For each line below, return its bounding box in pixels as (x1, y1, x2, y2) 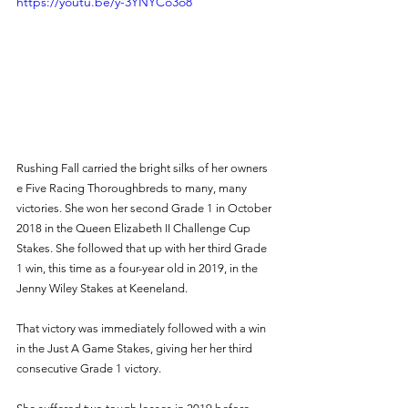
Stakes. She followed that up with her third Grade (16, 240, 270, 255)
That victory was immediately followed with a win (16, 321, 269, 335)
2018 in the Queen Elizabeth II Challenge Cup (16, 220, 253, 235)
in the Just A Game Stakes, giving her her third (16, 341, 255, 355)
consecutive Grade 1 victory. (16, 361, 164, 375)
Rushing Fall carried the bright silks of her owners (16, 160, 270, 175)
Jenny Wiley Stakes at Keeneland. (16, 280, 190, 295)
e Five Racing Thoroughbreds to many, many (16, 180, 250, 195)
